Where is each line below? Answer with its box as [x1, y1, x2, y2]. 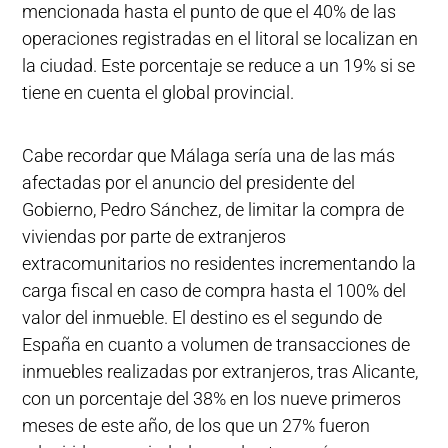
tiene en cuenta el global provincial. [22, 82, 295, 103]
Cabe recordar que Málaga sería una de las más [22, 145, 396, 166]
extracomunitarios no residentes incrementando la [22, 253, 417, 274]
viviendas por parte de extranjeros [22, 226, 287, 247]
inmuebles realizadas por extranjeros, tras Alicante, [22, 361, 419, 382]
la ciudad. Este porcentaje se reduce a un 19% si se [22, 55, 416, 76]
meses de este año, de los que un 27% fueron [22, 415, 371, 436]
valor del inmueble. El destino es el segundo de [22, 307, 383, 328]
